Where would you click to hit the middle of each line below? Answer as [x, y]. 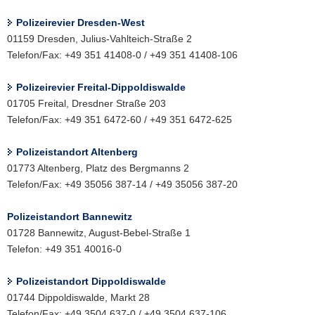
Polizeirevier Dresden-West [81, 23]
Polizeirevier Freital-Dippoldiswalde [101, 88]
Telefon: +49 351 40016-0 [64, 249]
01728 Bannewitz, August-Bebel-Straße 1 [99, 233]
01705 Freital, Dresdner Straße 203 [86, 104]
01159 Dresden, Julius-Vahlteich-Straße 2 [99, 39]
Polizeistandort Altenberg [77, 152]
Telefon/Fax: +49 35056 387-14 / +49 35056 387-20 [122, 185]
